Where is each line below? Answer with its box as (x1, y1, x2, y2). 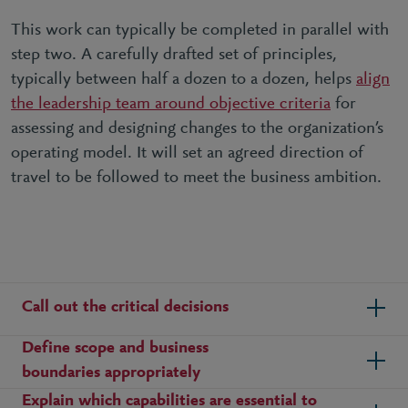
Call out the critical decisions (22, 299, 229, 317)
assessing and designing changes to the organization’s (11, 119, 383, 138)
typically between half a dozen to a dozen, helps (11, 70, 356, 88)
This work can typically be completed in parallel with (11, 21, 389, 39)
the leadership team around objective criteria (11, 95, 331, 113)
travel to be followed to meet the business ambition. (11, 168, 382, 187)
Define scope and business (22, 339, 209, 357)
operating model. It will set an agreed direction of (11, 144, 363, 162)
